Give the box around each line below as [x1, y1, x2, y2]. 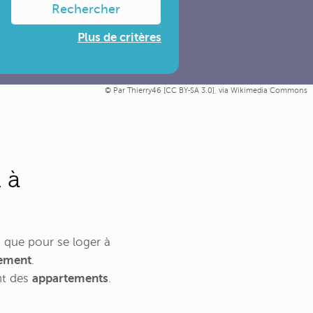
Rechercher [51, 2, 120, 16]
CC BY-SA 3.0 [166, 86, 212, 95]
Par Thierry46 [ [113, 86, 166, 95]
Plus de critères [77, 31, 161, 44]
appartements [32, 272, 108, 286]
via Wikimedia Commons [219, 86, 307, 95]
